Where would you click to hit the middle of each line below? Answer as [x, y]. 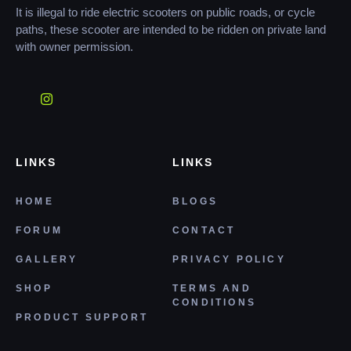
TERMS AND [212, 289]
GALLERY [47, 260]
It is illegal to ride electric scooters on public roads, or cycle [165, 12]
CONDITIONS [214, 303]
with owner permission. [74, 46]
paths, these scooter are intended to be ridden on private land [171, 29]
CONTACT [204, 231]
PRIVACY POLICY [229, 260]
